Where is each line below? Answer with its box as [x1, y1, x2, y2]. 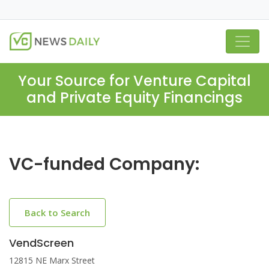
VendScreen [9, 235, 74, 250]
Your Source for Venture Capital [18, 71, 251, 91]
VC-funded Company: [9, 153, 199, 176]
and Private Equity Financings [26, 88, 243, 107]
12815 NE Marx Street [9, 255, 95, 266]
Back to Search [25, 207, 90, 219]
